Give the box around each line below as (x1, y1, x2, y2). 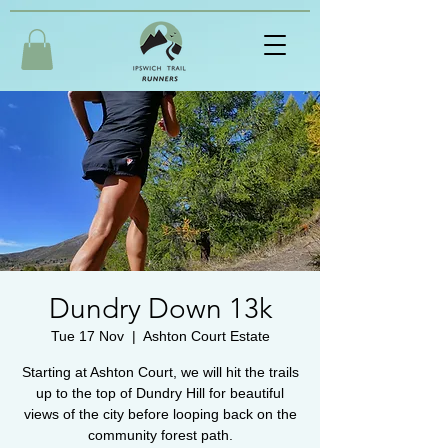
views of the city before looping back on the (23, 405, 297, 422)
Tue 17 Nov (50, 327, 124, 344)
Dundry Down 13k (48, 291, 272, 325)
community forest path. (87, 426, 233, 443)
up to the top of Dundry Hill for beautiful (36, 384, 284, 401)
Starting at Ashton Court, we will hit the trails (21, 363, 299, 380)
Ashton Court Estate (142, 327, 270, 344)
